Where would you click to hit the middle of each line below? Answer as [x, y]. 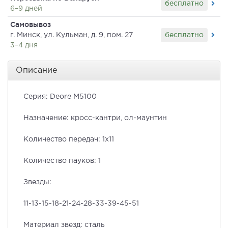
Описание [36, 71]
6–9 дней [26, 9]
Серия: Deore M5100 [60, 97]
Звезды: [37, 182]
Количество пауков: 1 [62, 161]
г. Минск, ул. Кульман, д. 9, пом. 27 [72, 35]
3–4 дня [24, 46]
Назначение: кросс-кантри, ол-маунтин [95, 118]
